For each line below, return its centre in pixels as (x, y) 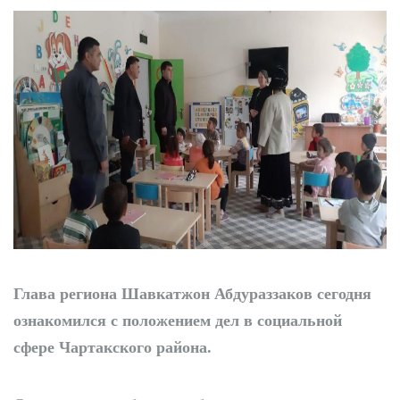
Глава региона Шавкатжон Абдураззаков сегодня (192, 292)
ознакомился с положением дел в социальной (178, 319)
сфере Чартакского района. (112, 346)
